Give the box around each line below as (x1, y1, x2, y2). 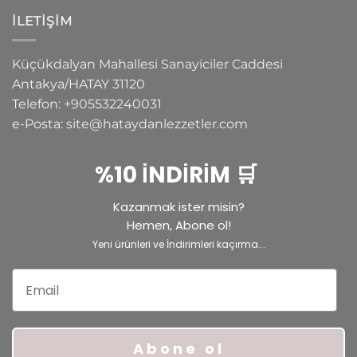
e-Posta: (12, 116, 66, 132)
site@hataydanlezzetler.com (66, 116, 248, 132)
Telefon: (12, 96, 64, 112)
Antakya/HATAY (12, 76, 112, 92)
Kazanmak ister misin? (112, 198, 245, 216)
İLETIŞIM (12, 13, 73, 29)
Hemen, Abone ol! (126, 217, 231, 234)
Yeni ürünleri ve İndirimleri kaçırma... (92, 237, 265, 252)
